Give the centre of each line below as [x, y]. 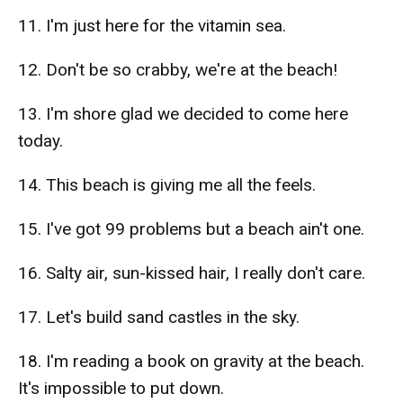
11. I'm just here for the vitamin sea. [152, 26]
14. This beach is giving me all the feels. [167, 185]
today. [40, 141]
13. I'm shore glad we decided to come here [183, 114]
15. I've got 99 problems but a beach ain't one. [191, 229]
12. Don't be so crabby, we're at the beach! [178, 70]
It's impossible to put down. [121, 388]
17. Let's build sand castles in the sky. [159, 317]
